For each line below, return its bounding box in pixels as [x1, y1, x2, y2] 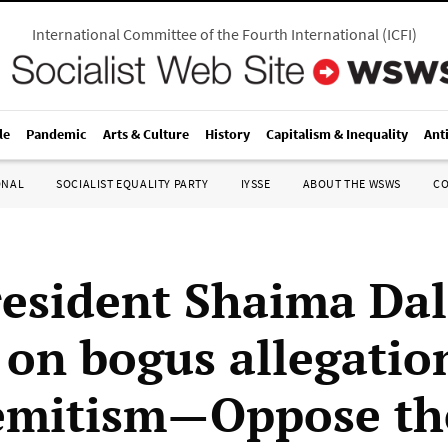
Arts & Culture [103, 125, 189, 143]
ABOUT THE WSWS [302, 176, 401, 191]
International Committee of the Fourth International [31, 24, 379, 44]
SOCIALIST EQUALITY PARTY [56, 176, 209, 191]
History [205, 125, 250, 143]
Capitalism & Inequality [266, 125, 408, 143]
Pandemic [26, 125, 87, 143]
